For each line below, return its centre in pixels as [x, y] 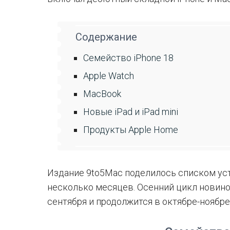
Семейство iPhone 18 [128, 58]
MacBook [102, 94]
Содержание [106, 37]
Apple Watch [109, 76]
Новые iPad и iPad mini [131, 112]
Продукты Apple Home [131, 130]
